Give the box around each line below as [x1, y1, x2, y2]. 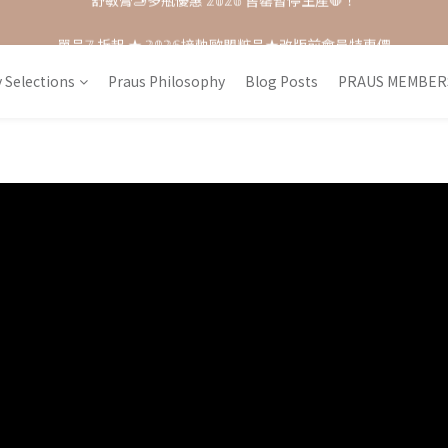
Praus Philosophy [108, 71, 225, 91]
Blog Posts [245, 71, 318, 91]
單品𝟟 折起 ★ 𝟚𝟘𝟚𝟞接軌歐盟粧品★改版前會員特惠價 [57, 12, 391, 32]
